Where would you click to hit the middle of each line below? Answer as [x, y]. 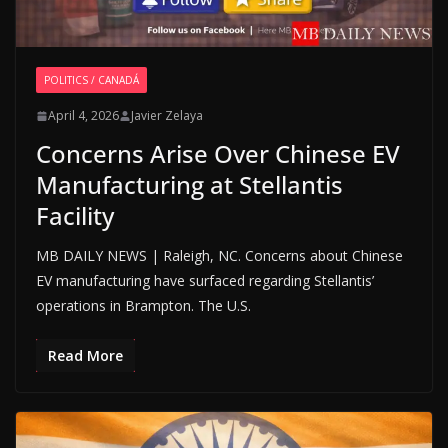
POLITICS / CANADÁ [91, 80]
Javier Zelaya [167, 116]
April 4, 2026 [83, 116]
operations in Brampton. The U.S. [143, 306]
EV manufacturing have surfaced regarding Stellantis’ [205, 281]
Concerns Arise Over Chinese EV [218, 154]
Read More [85, 356]
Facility [75, 216]
